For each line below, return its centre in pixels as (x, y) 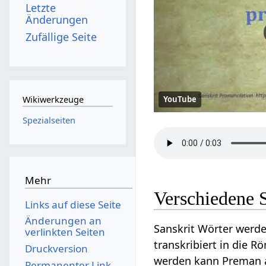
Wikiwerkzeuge (53, 100)
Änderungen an (63, 221)
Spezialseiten (49, 120)
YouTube (180, 99)
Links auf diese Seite (73, 204)
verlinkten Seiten (65, 232)
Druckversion (56, 248)
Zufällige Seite (61, 37)
